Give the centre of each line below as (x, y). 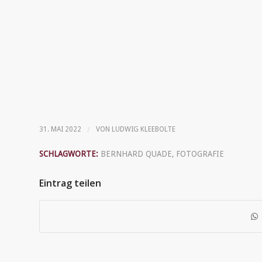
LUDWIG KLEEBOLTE (144, 129)
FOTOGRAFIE (200, 154)
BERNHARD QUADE (136, 154)
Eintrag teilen (70, 183)
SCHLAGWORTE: (69, 154)
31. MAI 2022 (60, 129)
